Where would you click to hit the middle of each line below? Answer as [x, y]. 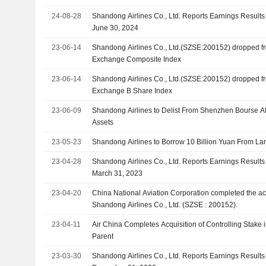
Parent [103, 236]
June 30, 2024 [115, 28]
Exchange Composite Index [137, 59]
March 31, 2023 [118, 173]
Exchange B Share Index [132, 91]
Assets [103, 122]
